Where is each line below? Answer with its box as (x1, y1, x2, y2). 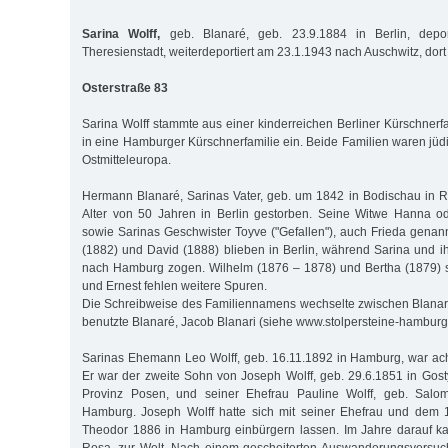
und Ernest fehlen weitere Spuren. (82, 279, 267, 294)
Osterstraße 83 (82, 81, 168, 96)
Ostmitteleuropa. (82, 153, 171, 168)
